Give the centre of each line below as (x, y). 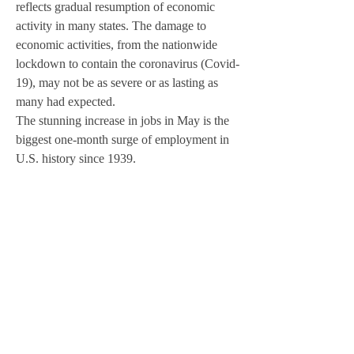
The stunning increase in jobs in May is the (124, 121)
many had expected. (67, 102)
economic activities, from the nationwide (118, 45)
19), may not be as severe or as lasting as (119, 83)
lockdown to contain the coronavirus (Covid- (128, 64)
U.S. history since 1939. (76, 158)
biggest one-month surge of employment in (124, 139)
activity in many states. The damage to (113, 26)
